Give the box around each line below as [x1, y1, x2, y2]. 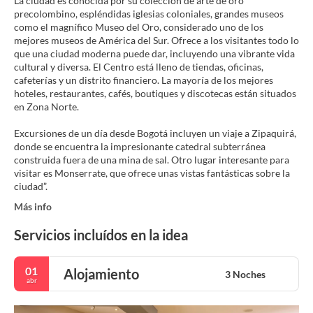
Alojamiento [64, 265, 139, 282]
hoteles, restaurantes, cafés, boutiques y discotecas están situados [14, 87, 296, 99]
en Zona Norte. [14, 101, 79, 112]
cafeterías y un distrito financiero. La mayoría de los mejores [14, 74, 273, 86]
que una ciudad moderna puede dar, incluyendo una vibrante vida [14, 48, 295, 59]
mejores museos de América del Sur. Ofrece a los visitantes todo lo [14, 34, 299, 46]
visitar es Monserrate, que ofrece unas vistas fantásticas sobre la [14, 167, 290, 179]
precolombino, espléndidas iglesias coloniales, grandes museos [14, 8, 284, 20]
